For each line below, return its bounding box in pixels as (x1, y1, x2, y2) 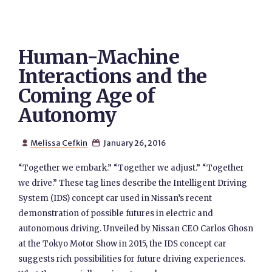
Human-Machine (18, 45, 180, 69)
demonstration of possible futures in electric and (18, 208, 214, 219)
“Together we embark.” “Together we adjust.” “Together (18, 163, 245, 173)
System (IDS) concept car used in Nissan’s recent (18, 193, 212, 203)
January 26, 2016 (101, 138, 166, 148)
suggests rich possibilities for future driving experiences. (18, 254, 246, 264)
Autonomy (18, 103, 117, 127)
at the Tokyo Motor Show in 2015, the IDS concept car (18, 239, 227, 249)
